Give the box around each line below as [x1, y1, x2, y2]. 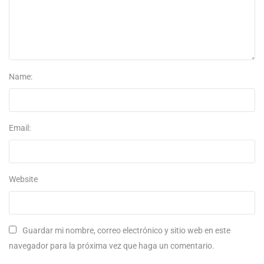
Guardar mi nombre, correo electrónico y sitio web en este [22, 226, 230, 236]
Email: [9, 123, 31, 133]
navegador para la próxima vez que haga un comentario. [9, 241, 214, 251]
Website [9, 174, 38, 184]
